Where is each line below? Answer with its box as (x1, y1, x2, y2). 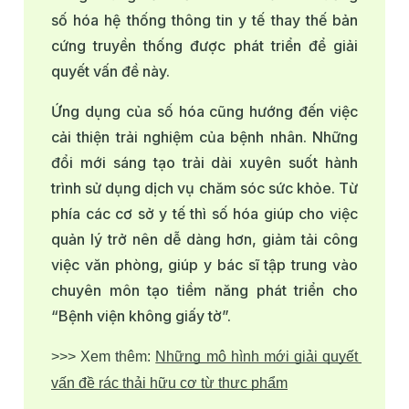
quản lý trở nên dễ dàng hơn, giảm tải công (51, 230, 358, 249)
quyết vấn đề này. (51, 62, 170, 81)
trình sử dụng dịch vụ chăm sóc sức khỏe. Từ (51, 179, 358, 198)
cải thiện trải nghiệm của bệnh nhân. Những (51, 128, 358, 147)
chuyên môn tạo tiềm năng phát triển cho (51, 281, 358, 300)
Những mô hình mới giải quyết (155, 349, 358, 365)
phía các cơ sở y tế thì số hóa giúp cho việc (51, 204, 358, 224)
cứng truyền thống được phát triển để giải (51, 37, 358, 56)
